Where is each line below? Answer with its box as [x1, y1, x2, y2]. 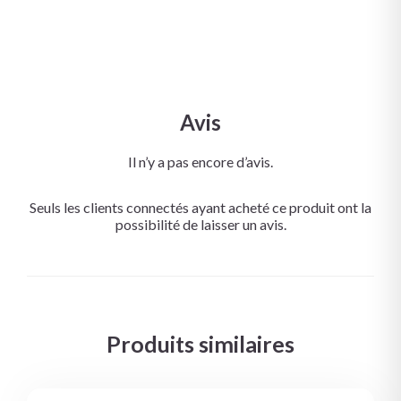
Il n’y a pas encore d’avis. [128, 152, 273, 170]
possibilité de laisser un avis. [115, 215, 286, 233]
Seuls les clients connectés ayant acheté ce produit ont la [30, 198, 371, 216]
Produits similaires [107, 329, 294, 357]
